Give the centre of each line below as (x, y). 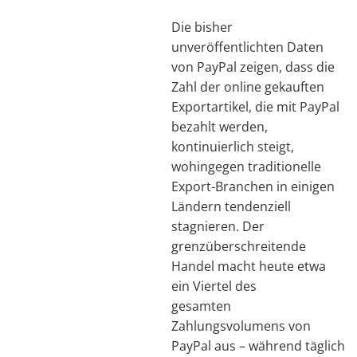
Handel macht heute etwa (249, 266)
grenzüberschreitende (239, 246)
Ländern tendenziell (231, 206)
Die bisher (202, 27)
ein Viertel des (214, 286)
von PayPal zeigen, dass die (253, 67)
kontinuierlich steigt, (233, 146)
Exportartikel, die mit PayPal (255, 106)
